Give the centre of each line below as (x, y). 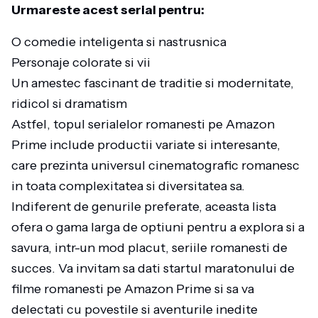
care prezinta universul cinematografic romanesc (155, 165)
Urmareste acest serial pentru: (108, 10)
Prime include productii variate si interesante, (146, 145)
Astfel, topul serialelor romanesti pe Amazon (143, 124)
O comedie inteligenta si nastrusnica (119, 42)
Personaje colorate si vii (81, 62)
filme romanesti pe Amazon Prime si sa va (133, 289)
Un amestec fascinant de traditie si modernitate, (153, 83)
